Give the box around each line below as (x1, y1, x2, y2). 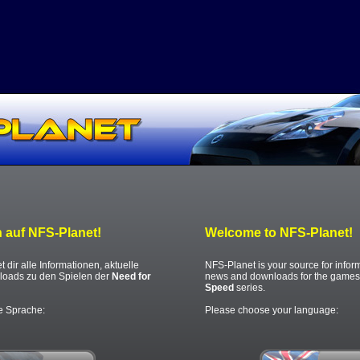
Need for (112, 271, 152, 283)
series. (234, 282, 266, 294)
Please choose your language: (205, 305, 339, 317)
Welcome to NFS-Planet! (205, 226, 354, 240)
